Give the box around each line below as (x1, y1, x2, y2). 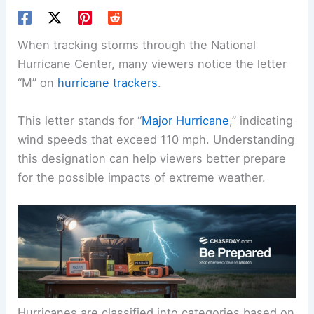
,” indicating (229, 113, 294, 128)
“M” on (18, 76, 58, 90)
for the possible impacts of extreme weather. (18, 170, 266, 184)
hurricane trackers (57, 76, 158, 90)
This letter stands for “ (18, 113, 142, 128)
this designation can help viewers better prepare (18, 151, 287, 165)
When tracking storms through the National (18, 38, 257, 53)
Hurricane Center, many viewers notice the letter (18, 57, 287, 71)
